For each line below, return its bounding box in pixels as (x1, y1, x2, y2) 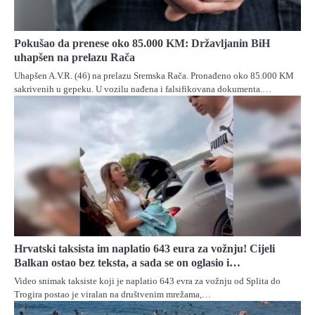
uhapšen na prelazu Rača (14, 51, 135, 63)
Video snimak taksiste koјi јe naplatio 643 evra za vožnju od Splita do (14, 275, 281, 286)
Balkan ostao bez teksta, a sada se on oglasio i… (14, 256, 240, 269)
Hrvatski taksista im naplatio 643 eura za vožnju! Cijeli (14, 242, 275, 255)
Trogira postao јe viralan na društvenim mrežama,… (14, 288, 211, 300)
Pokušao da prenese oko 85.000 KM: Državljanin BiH (14, 37, 270, 49)
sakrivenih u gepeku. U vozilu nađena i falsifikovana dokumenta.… (14, 83, 271, 94)
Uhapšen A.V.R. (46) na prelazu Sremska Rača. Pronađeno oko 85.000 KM (14, 70, 294, 81)
